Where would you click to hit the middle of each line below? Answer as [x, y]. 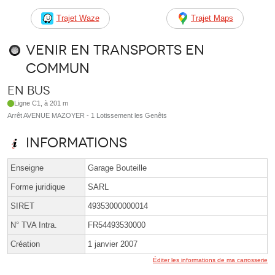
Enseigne [27, 168]
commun [58, 69]
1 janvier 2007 [113, 244]
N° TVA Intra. [34, 225]
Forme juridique [38, 187]
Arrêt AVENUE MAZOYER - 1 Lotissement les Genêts [87, 116]
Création [25, 244]
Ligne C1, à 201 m [41, 103]
